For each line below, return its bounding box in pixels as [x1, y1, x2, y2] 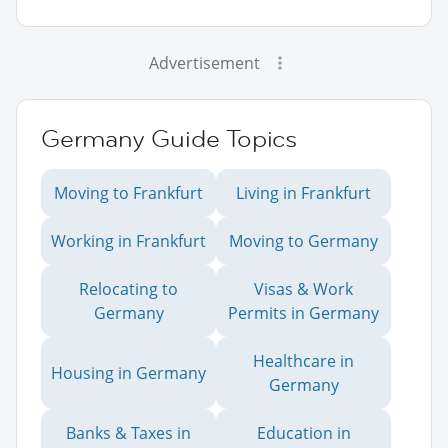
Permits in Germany [228, 301, 379, 324]
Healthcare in [253, 349, 354, 372]
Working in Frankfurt [51, 229, 206, 252]
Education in [256, 421, 351, 444]
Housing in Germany [51, 361, 206, 384]
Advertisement [148, 51, 260, 74]
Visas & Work [254, 277, 353, 300]
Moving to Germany [229, 229, 378, 252]
